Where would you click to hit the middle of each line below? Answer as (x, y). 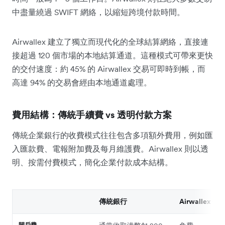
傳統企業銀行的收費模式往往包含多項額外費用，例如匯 (113, 135)
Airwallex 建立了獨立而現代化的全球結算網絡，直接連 (110, 41)
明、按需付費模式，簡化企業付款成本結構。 (92, 162)
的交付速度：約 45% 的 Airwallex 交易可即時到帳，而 (109, 69)
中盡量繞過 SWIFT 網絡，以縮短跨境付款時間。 (98, 12)
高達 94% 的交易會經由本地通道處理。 (82, 82)
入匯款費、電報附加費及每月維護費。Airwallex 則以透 (110, 148)
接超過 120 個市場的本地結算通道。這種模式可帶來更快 (113, 55)
